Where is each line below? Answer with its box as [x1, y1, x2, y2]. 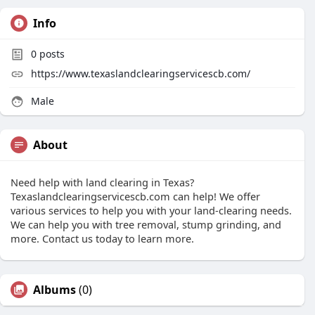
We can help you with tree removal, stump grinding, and [11, 217, 281, 231]
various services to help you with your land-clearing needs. [11, 203, 292, 217]
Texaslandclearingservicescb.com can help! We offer [11, 189, 260, 203]
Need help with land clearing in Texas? [11, 175, 194, 189]
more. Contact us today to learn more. [11, 231, 194, 245]
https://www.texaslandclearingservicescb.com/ [31, 67, 250, 80]
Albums [33, 282, 76, 297]
